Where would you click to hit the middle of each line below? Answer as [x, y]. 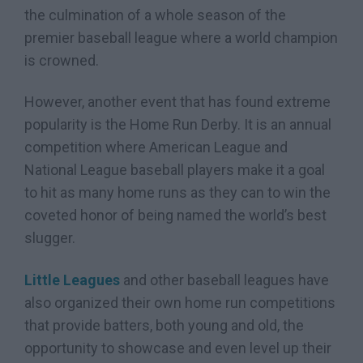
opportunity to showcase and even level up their [178, 348]
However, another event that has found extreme [177, 102]
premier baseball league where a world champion [181, 38]
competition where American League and [156, 147]
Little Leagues [72, 280]
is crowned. [62, 61]
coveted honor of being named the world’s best [175, 216]
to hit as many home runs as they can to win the [177, 193]
